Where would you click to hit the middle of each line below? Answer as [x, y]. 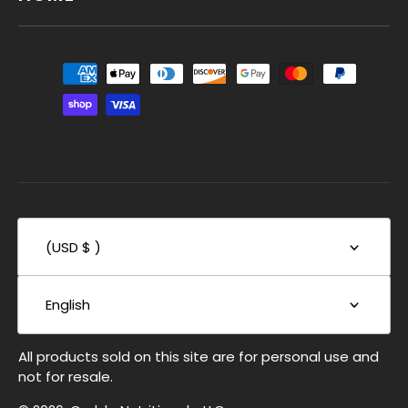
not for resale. [66, 377]
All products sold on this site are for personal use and [199, 357]
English [68, 305]
